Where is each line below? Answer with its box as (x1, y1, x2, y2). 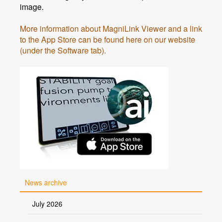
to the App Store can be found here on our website (20, 34, 195, 45)
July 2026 (32, 199, 62, 209)
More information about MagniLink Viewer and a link (20, 23, 202, 34)
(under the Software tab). (20, 45, 106, 56)
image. (20, 1, 44, 12)
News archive (25, 177, 67, 187)
